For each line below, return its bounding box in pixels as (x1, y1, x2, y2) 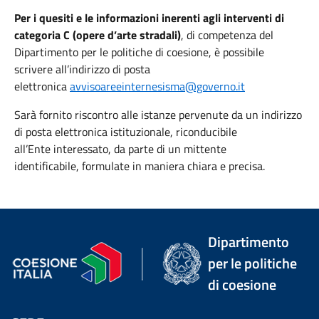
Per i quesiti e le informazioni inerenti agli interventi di (14, 9, 284, 26)
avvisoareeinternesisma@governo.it (70, 78, 245, 95)
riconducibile (173, 123, 237, 140)
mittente (184, 140, 226, 157)
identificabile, (14, 157, 79, 174)
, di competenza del (181, 26, 273, 43)
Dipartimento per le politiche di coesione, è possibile (14, 43, 264, 61)
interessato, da (53, 140, 125, 157)
